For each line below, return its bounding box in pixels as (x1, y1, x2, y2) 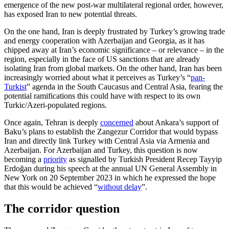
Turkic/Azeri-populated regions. (4, 101, 107, 110)
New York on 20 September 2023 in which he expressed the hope (4, 173, 216, 182)
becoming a (4, 155, 43, 164)
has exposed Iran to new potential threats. (4, 10, 137, 19)
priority (43, 155, 67, 164)
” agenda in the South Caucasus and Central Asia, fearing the (27, 82, 223, 91)
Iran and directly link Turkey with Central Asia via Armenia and (4, 136, 210, 146)
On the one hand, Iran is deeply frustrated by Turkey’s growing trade (4, 27, 225, 36)
